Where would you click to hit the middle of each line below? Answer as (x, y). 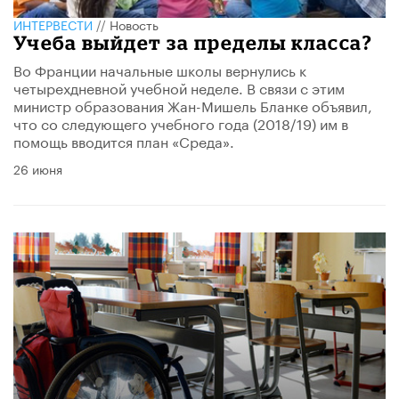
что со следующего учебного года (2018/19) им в (181, 123)
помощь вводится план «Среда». (124, 141)
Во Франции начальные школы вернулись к (160, 69)
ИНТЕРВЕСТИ (53, 24)
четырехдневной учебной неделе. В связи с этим (179, 87)
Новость (134, 24)
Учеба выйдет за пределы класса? (193, 43)
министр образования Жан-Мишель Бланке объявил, (193, 105)
